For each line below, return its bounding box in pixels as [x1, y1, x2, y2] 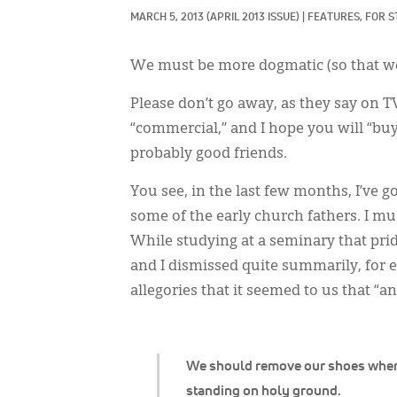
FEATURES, [307, 12, 365, 23]
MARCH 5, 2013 [130, 12, 204, 23]
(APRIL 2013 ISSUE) [206, 12, 300, 23]
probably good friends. [130, 147, 287, 161]
